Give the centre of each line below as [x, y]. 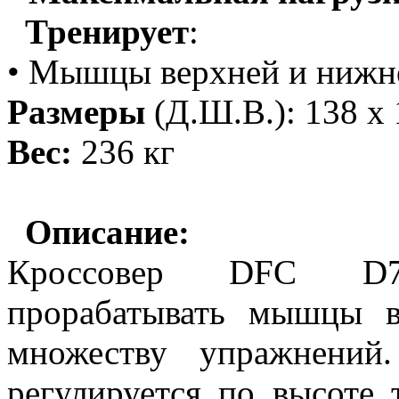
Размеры [81, 112]
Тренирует [107, 32]
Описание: [107, 232]
